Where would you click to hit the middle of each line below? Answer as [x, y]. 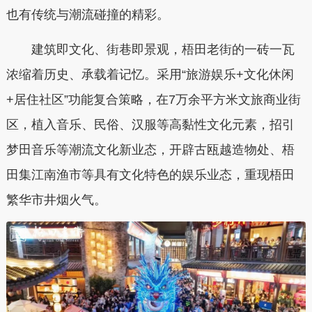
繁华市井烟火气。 [56, 200]
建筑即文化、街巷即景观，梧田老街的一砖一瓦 [150, 49]
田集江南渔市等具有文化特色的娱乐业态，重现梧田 [150, 174]
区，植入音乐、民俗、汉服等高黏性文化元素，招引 [150, 124]
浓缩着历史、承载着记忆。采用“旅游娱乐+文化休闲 [150, 74]
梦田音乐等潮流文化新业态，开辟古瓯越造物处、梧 [150, 149]
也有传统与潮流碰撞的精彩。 [87, 15]
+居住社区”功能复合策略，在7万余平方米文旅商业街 [153, 99]
